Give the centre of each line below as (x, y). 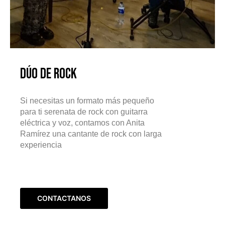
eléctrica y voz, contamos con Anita (82, 123)
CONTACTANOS (64, 198)
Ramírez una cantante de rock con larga (91, 134)
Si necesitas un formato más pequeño (87, 101)
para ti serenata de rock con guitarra (84, 112)
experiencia (48, 145)
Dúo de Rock (48, 74)
